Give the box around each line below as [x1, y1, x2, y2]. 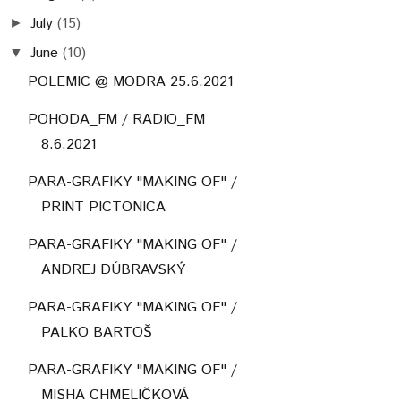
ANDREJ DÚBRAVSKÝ [40, 259, 185, 280]
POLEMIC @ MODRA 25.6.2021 [27, 71, 234, 92]
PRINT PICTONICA [40, 196, 166, 218]
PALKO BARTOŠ [40, 321, 152, 343]
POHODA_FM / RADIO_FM [27, 108, 205, 130]
